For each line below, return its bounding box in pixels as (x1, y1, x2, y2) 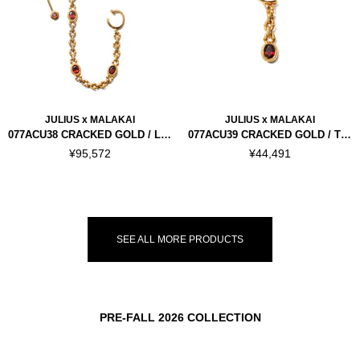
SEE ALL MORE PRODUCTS (117, 233, 243, 245)
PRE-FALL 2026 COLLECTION (99, 311, 261, 324)
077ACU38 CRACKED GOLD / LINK (161, 129, 171, 141)
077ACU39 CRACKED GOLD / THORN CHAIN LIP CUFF (341, 129, 351, 141)
